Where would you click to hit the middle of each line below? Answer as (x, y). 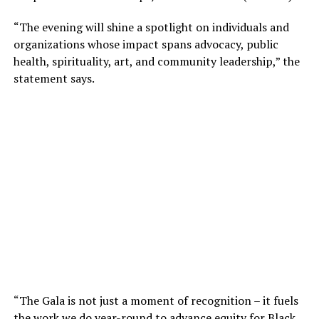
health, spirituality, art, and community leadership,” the (156, 61)
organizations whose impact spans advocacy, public (146, 44)
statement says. (54, 78)
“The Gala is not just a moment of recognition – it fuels (156, 300)
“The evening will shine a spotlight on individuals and (151, 27)
